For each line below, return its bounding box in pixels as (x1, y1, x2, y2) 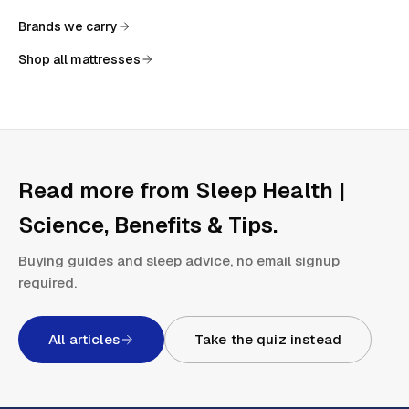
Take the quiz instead (194, 330, 341, 349)
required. (18, 274, 77, 292)
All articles (48, 330, 120, 349)
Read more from (18, 176, 195, 205)
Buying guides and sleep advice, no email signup (18, 252, 340, 270)
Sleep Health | (195, 176, 345, 205)
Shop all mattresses (18, 51, 141, 68)
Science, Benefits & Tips (18, 211, 273, 240)
